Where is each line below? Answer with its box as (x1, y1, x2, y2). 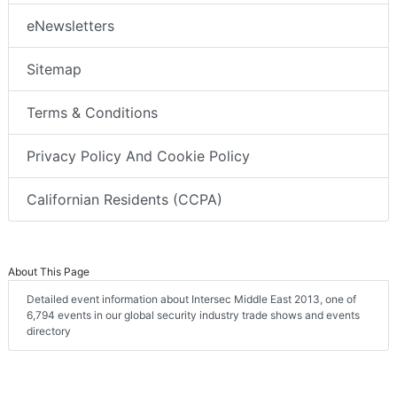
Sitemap (27, 60, 82, 79)
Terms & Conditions (27, 104, 158, 122)
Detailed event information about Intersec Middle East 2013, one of (27, 292, 356, 307)
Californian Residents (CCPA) (27, 191, 222, 209)
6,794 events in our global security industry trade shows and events (27, 308, 360, 323)
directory (27, 324, 71, 339)
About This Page (8, 265, 90, 279)
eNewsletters (27, 17, 114, 35)
